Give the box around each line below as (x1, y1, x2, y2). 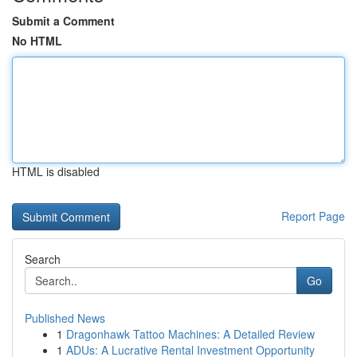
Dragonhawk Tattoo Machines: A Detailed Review (66, 326, 315, 342)
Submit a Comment (12, 13, 115, 29)
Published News (25, 310, 105, 326)
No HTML (12, 33, 62, 49)
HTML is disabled (12, 163, 100, 179)
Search (25, 251, 61, 267)
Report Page (281, 208, 345, 224)
